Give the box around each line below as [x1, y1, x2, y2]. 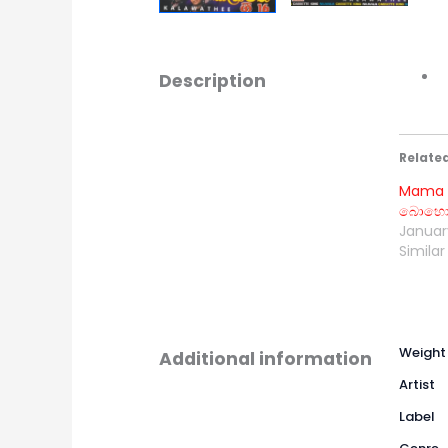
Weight [398, 342, 446, 362]
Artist [398, 374, 435, 394]
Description [158, 68, 266, 93]
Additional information [158, 346, 372, 371]
